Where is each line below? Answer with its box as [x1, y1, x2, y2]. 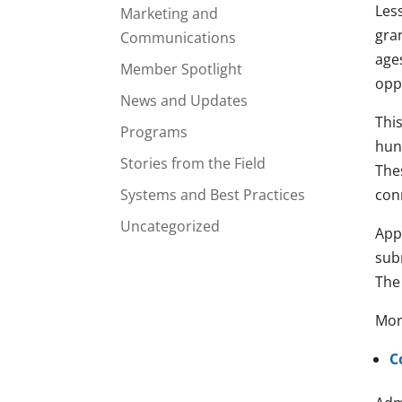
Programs [120, 121, 188, 142]
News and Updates [120, 90, 249, 110]
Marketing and [120, 3, 219, 23]
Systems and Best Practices [120, 184, 306, 205]
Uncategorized [120, 215, 221, 236]
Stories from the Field [120, 153, 267, 173]
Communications [120, 27, 237, 48]
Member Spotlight [120, 58, 243, 79]
